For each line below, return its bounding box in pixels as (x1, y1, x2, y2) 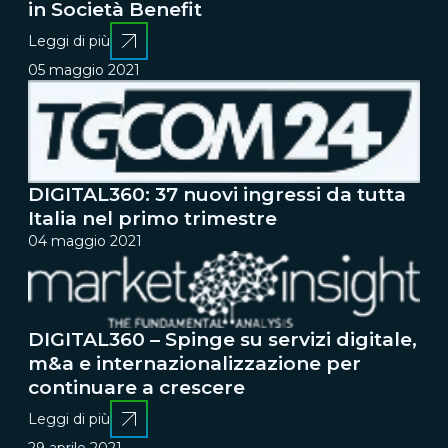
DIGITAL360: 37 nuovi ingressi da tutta (28, 182, 406, 206)
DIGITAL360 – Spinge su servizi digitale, (28, 328, 417, 352)
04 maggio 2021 (28, 231, 142, 250)
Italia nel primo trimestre (28, 206, 277, 230)
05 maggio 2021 (28, 60, 140, 79)
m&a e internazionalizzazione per (28, 352, 361, 376)
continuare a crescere (28, 376, 245, 400)
